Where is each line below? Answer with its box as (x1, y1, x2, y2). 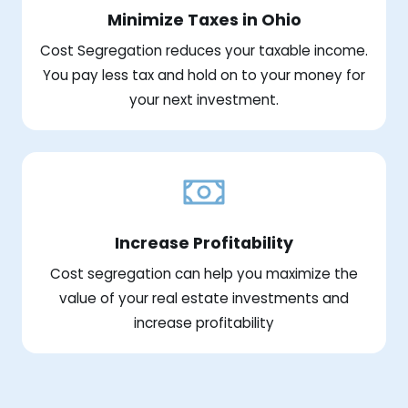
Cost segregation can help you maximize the (50, 263, 358, 283)
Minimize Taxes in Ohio (107, 8, 301, 31)
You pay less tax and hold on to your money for (43, 65, 365, 85)
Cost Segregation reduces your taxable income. (40, 40, 368, 60)
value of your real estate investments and (59, 288, 349, 308)
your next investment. (129, 89, 279, 109)
